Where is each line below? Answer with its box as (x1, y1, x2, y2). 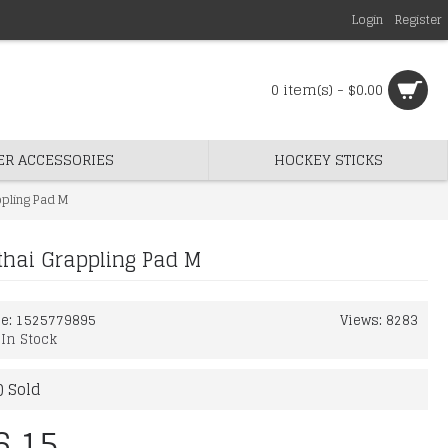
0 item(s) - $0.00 (271, 77, 383, 102)
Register (395, 9, 442, 30)
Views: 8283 (340, 309, 418, 332)
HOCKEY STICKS (273, 147, 383, 172)
